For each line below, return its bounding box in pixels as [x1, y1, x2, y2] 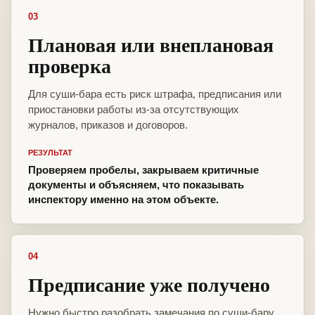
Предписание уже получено [28, 270, 270, 300]
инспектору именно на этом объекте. [28, 193, 219, 206]
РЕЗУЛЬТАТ [28, 148, 72, 157]
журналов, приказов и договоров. [28, 119, 188, 131]
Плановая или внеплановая [28, 30, 274, 60]
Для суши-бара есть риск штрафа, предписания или [28, 88, 281, 101]
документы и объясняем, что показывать [28, 179, 244, 191]
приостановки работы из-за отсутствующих [28, 103, 239, 116]
